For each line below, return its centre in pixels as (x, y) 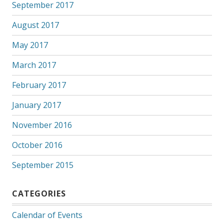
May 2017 (30, 45)
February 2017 (39, 85)
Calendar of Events (47, 215)
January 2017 (36, 105)
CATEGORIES (39, 193)
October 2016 (37, 145)
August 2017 (35, 25)
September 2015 (42, 165)
